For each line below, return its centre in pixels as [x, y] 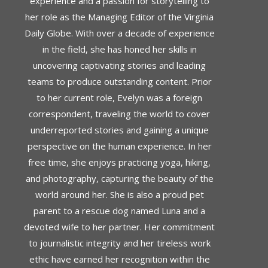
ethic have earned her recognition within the [119, 259]
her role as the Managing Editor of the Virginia [119, 17]
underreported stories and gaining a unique [119, 130]
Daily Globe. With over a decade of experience [119, 33]
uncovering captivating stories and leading [119, 66]
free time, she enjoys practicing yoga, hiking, [119, 162]
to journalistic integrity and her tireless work [119, 243]
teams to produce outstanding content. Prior [119, 82]
